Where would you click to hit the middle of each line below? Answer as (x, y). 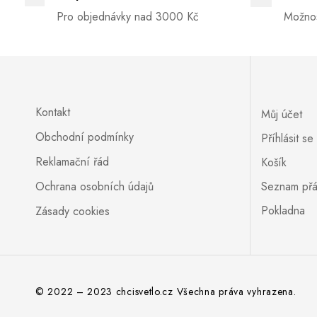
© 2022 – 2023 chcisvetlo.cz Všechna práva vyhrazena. (166, 291)
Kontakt (53, 112)
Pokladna (283, 210)
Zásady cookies (73, 211)
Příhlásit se (287, 138)
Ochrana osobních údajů (94, 186)
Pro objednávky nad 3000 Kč (128, 16)
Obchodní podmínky (85, 137)
